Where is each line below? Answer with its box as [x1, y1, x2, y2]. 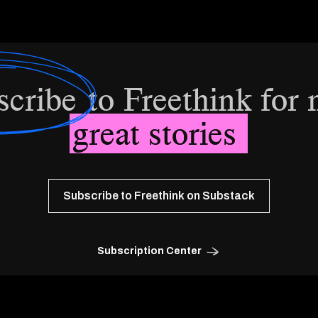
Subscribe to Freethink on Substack [62, 189, 255, 202]
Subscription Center [97, 245, 202, 256]
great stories [72, 113, 246, 153]
